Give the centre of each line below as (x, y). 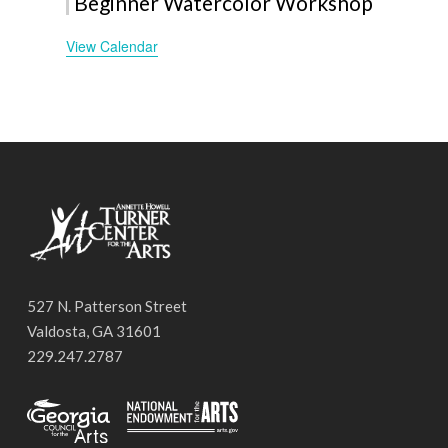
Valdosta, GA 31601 (93, 331)
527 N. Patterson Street (106, 306)
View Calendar (112, 46)
